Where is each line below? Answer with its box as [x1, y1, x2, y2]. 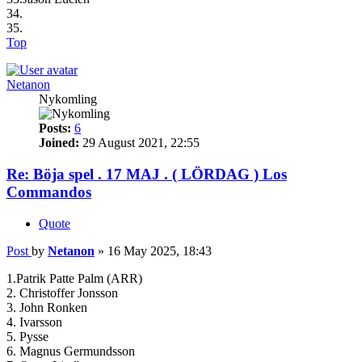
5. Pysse [6, 329, 48, 343]
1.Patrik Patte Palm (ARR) [6, 271, 142, 285]
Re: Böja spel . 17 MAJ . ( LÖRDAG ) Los [6, 166, 287, 183]
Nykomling [39, 92, 97, 107]
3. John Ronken [6, 300, 87, 314]
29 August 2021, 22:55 [79, 136, 200, 150]
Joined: [39, 136, 79, 150]
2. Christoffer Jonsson [6, 285, 118, 300]
